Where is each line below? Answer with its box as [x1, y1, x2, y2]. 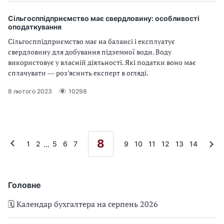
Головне [8, 180, 41, 190]
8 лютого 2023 [8, 87, 52, 95]
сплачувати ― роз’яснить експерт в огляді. [8, 68, 148, 77]
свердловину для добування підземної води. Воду [8, 47, 171, 56]
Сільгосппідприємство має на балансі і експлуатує [8, 36, 175, 46]
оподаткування [8, 22, 61, 31]
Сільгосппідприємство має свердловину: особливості [8, 14, 199, 22]
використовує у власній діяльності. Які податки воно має [8, 57, 196, 67]
